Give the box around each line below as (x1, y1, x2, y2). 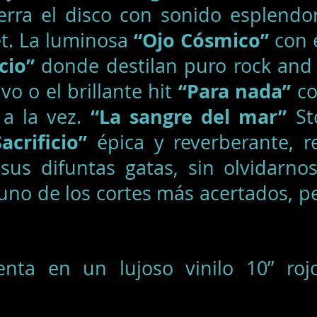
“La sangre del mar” (90, 103, 287, 129)
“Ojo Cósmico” (134, 27, 275, 53)
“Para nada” (178, 78, 292, 104)
